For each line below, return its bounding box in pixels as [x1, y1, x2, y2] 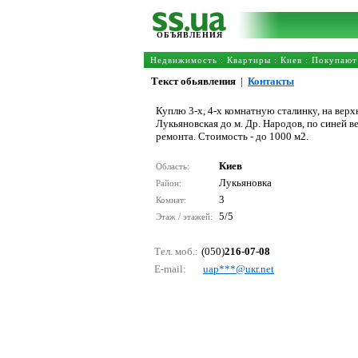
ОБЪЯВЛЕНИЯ [157, 30, 223, 39]
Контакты [248, 75, 294, 87]
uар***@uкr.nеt [203, 263, 274, 275]
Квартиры [227, 55, 271, 65]
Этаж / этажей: [156, 212, 215, 221]
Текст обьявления [151, 75, 236, 87]
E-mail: [154, 263, 186, 275]
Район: [156, 178, 184, 188]
